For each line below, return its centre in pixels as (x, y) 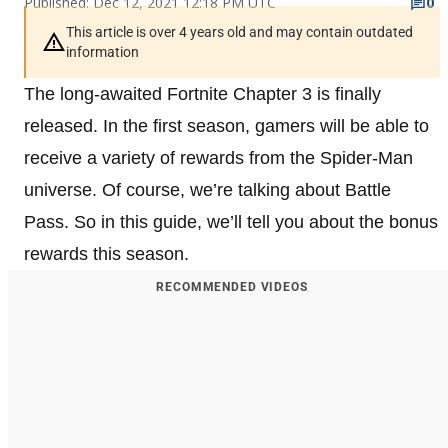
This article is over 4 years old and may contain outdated (239, 31)
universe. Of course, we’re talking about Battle (207, 189)
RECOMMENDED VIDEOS (232, 286)
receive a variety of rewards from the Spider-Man (218, 157)
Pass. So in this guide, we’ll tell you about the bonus (231, 221)
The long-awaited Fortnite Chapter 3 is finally (202, 93)
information (102, 51)
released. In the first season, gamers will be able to (226, 125)
